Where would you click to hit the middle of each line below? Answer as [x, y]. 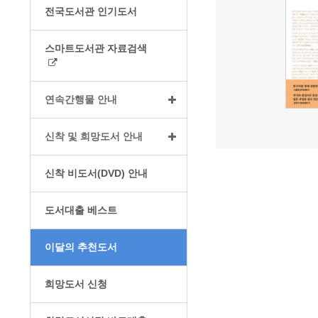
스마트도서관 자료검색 [96, 48]
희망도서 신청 [76, 284]
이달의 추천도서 [81, 247]
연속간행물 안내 [81, 99]
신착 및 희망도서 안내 [94, 136]
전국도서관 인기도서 [91, 11]
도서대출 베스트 [81, 210]
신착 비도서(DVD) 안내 [96, 173]
